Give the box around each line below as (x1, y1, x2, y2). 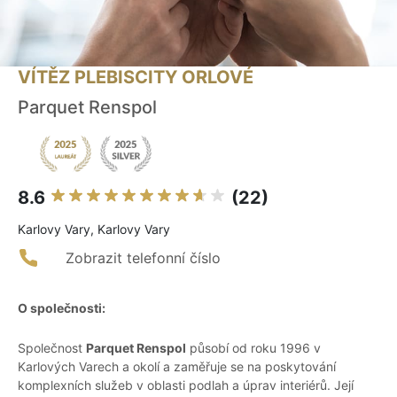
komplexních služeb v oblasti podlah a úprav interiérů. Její (18, 378, 354, 393)
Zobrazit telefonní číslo (66, 249, 221, 268)
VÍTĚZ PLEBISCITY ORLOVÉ (18, 66, 253, 89)
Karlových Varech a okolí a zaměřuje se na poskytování (18, 359, 336, 375)
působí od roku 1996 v (186, 340, 321, 356)
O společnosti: (18, 300, 105, 316)
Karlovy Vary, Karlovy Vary (18, 222, 170, 237)
